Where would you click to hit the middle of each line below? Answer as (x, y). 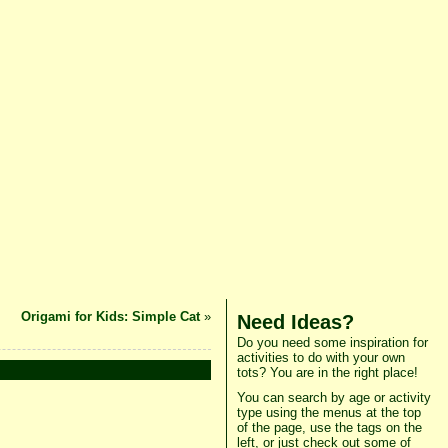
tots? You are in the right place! (327, 372)
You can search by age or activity (333, 397)
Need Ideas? (295, 321)
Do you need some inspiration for (332, 342)
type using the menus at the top (328, 412)
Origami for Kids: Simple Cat (110, 316)
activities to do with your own (320, 357)
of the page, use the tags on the (329, 427)
